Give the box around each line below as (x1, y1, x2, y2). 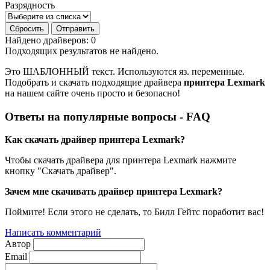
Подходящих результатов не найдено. (5, 45, 159, 56)
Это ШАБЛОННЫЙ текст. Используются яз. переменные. (5, 66, 245, 77)
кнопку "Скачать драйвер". (5, 166, 116, 177)
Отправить (56, 24, 95, 33)
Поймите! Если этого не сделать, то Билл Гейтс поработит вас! (5, 207, 264, 218)
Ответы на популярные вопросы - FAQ (5, 110, 210, 123)
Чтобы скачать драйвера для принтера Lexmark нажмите (5, 155, 236, 166)
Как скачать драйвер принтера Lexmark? (5, 134, 185, 145)
